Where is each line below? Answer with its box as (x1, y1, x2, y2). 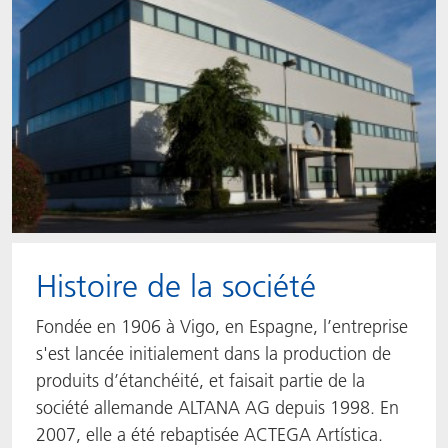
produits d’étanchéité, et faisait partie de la (36, 369, 365, 392)
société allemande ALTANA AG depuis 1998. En (36, 396, 399, 419)
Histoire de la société (36, 267, 316, 305)
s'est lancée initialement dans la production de (36, 342, 391, 365)
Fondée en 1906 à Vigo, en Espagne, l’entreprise (36, 315, 408, 338)
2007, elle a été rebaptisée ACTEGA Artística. (36, 423, 383, 446)
